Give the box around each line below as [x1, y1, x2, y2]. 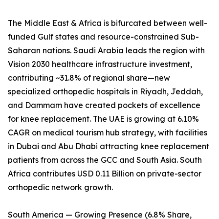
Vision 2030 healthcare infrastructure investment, [8, 59, 192, 69]
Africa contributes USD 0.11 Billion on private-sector [8, 169, 201, 179]
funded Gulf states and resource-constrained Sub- [8, 32, 199, 42]
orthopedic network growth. [8, 182, 113, 193]
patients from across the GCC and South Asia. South [8, 155, 202, 165]
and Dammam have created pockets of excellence [8, 100, 200, 110]
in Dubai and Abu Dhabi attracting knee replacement [8, 141, 209, 152]
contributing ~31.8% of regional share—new [8, 73, 170, 83]
